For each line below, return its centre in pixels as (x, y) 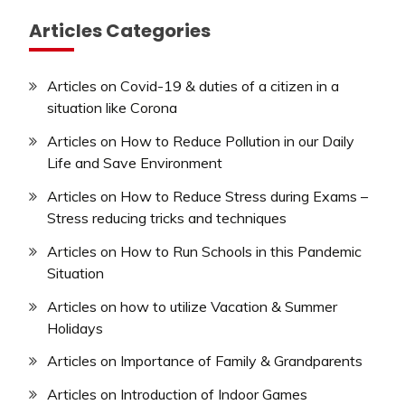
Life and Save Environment (135, 163)
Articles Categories (120, 31)
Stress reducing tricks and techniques (167, 218)
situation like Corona (112, 108)
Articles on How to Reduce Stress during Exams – (207, 197)
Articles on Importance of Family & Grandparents (205, 361)
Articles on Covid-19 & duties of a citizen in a (193, 86)
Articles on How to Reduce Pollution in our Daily (201, 141)
